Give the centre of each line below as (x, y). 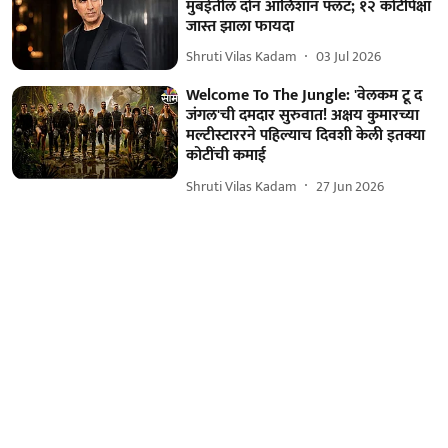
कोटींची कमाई (226, 156)
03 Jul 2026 (349, 57)
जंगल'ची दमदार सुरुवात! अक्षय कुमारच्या (303, 116)
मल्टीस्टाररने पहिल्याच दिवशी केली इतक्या (306, 136)
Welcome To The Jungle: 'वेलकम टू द (304, 96)
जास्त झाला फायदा (240, 26)
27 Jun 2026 (350, 186)
